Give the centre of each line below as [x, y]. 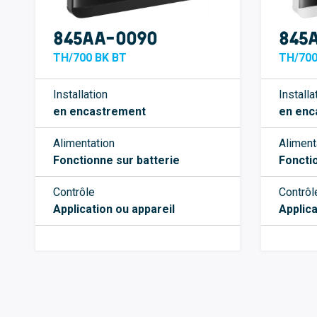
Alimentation [84, 144]
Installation [80, 95]
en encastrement [99, 112]
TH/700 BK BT [90, 58]
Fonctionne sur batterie [116, 161]
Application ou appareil [114, 209]
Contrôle [74, 192]
